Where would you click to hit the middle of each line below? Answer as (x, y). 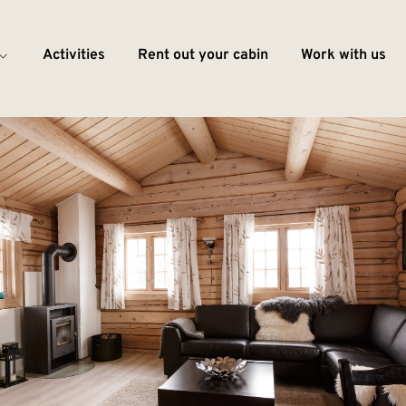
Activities (73, 55)
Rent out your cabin (203, 55)
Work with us (343, 55)
